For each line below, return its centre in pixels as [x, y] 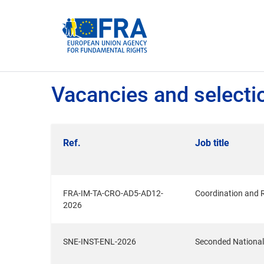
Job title [212, 143]
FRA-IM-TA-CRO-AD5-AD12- [113, 193]
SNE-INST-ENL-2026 [100, 242]
